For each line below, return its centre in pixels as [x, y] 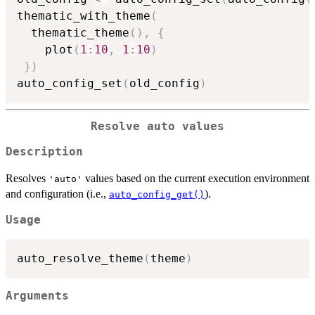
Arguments [37, 296]
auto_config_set [70, 83]
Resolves [27, 179]
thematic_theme [73, 32]
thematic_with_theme [84, 15]
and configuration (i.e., [57, 194]
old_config [165, 83]
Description [44, 152]
